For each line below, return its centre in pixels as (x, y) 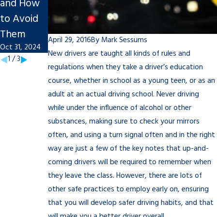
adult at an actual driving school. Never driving (124, 95)
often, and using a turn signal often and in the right (132, 136)
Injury (109, 19)
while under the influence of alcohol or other (120, 108)
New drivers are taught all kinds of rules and (119, 54)
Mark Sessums (124, 41)
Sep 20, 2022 (117, 48)
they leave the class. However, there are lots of (125, 176)
